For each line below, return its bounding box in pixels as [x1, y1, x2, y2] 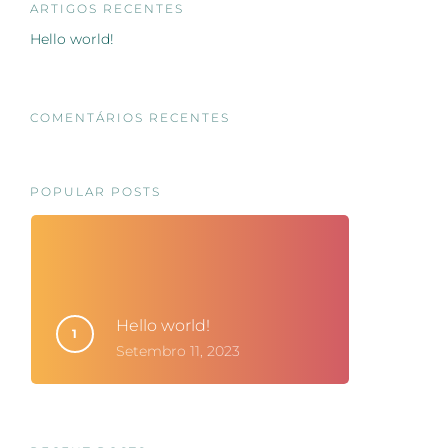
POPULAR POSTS [29, 184, 161, 199]
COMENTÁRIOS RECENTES [29, 110, 230, 125]
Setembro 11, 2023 [115, 342, 240, 360]
